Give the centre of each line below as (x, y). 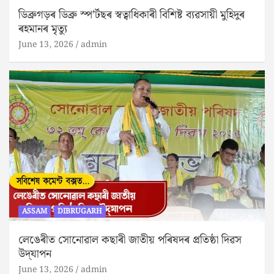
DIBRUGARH (80, 212)
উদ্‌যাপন (35, 254)
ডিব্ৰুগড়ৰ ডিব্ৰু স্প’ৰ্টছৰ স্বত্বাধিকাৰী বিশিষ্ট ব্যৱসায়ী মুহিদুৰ (131, 15)
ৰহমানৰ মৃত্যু (43, 29)
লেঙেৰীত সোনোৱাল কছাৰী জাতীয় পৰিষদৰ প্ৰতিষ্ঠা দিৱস (130, 240)
